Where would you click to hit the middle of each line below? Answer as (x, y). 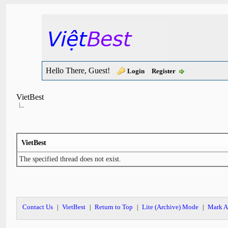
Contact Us (38, 207)
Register (164, 71)
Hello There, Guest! (79, 70)
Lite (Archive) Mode (170, 207)
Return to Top (114, 207)
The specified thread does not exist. (70, 159)
